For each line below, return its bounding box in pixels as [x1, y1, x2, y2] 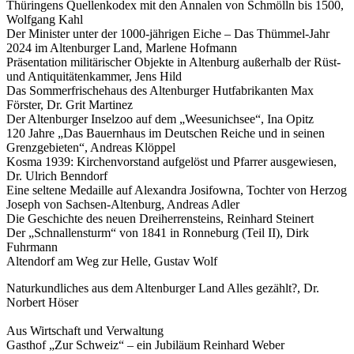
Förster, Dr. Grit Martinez [6, 97, 142, 111]
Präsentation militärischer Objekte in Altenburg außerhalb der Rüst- [6, 55, 341, 69]
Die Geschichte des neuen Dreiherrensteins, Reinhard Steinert [6, 211, 320, 225]
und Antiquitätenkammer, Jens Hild [6, 69, 182, 83]
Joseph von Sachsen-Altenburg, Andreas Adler [6, 197, 246, 211]
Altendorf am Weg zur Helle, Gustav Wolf [6, 254, 224, 268]
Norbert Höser [6, 295, 78, 309]
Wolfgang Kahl [6, 12, 92, 26]
